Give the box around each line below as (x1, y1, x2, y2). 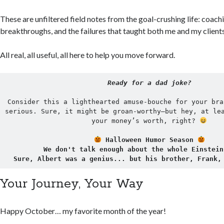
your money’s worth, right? (91, 117, 200, 125)
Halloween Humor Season (101, 136, 197, 144)
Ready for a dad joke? (107, 79, 191, 87)
